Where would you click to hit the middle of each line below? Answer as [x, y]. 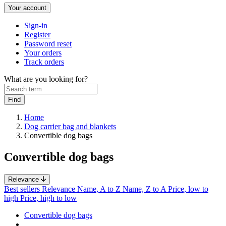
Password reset [48, 44]
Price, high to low [48, 198]
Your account [27, 8]
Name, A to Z [100, 189]
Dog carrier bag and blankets [70, 126]
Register [37, 35]
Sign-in [36, 25]
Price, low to [188, 189]
